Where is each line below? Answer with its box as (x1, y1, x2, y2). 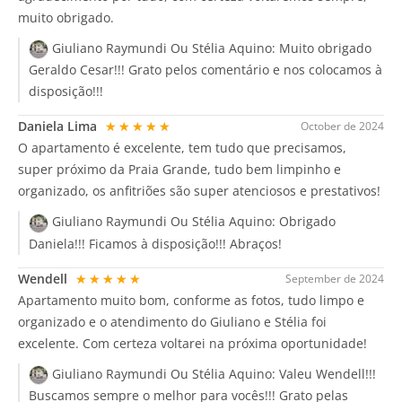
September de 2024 (285, 270, 384, 286)
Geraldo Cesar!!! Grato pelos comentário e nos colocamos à (29, 61, 382, 79)
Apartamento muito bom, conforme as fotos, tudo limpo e (18, 291, 364, 309)
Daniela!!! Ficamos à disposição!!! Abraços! (29, 234, 282, 252)
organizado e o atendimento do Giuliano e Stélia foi (18, 312, 327, 330)
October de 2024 (301, 118, 384, 135)
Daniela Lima (18, 118, 100, 135)
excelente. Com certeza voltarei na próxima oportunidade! (18, 334, 367, 352)
